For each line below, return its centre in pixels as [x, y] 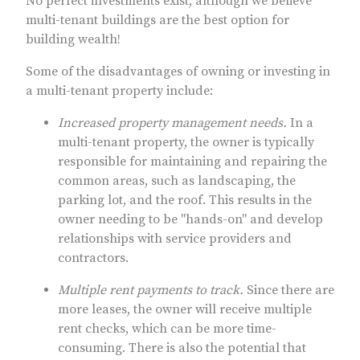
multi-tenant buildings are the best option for [157, 20]
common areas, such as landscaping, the [177, 180]
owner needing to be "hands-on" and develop [190, 219]
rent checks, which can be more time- [167, 328]
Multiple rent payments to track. [151, 290]
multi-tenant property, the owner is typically [186, 142]
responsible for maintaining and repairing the [192, 161]
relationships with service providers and [175, 238]
